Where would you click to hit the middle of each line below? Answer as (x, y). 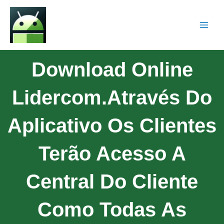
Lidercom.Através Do (112, 97)
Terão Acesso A (112, 153)
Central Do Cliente (112, 181)
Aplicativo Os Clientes (112, 125)
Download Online (112, 69)
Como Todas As (112, 209)
